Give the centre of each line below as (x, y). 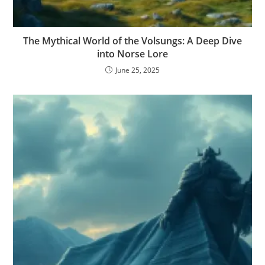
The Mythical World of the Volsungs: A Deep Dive (132, 41)
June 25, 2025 (138, 70)
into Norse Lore (132, 54)
